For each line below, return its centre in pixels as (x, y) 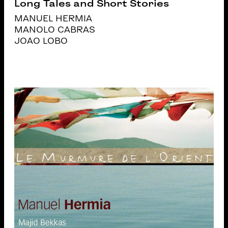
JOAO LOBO (41, 41)
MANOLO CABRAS (55, 30)
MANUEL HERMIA (53, 19)
